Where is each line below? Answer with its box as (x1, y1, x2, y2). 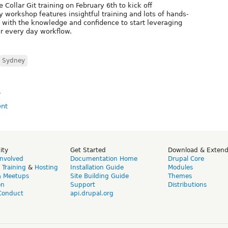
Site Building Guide (70, 172, 129, 180)
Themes (168, 172, 192, 180)
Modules (168, 163, 193, 171)
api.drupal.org (70, 189, 113, 197)
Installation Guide (70, 163, 124, 171)
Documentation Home (70, 155, 137, 162)
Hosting (35, 163, 58, 171)
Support (70, 181, 95, 188)
